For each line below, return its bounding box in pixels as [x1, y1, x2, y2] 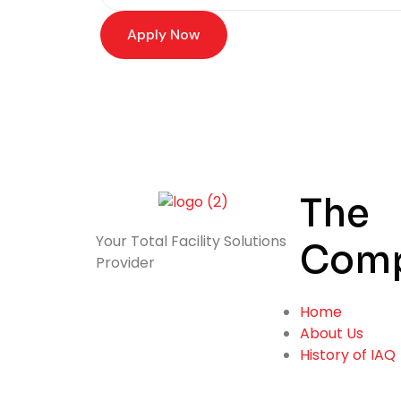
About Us [300, 323, 363, 344]
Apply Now [127, 25, 200, 45]
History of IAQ [300, 345, 396, 365]
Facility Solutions [171, 230, 286, 252]
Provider [96, 252, 155, 273]
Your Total [96, 230, 171, 252]
